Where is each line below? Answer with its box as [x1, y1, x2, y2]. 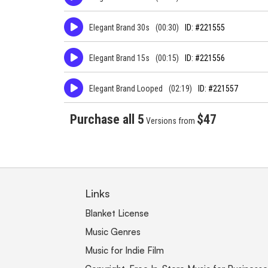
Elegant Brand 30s [89, 23, 150, 32]
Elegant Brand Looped [89, 84, 163, 93]
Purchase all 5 [69, 112, 144, 127]
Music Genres [85, 226, 141, 237]
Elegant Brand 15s [89, 53, 150, 63]
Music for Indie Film [85, 245, 164, 256]
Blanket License [85, 208, 149, 219]
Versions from [144, 116, 197, 126]
